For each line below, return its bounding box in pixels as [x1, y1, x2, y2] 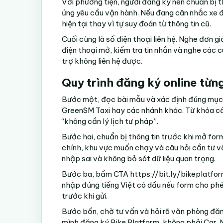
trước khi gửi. [62, 191, 108, 201]
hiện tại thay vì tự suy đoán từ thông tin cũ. [62, 18, 211, 28]
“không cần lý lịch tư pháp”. [62, 116, 158, 126]
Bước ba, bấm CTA [62, 169, 130, 179]
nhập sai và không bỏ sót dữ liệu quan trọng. [62, 153, 216, 163]
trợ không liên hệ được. [62, 56, 142, 66]
